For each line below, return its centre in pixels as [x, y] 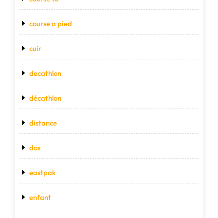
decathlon [45, 73]
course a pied [51, 24]
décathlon [45, 98]
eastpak [43, 173]
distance [43, 123]
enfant [40, 198]
